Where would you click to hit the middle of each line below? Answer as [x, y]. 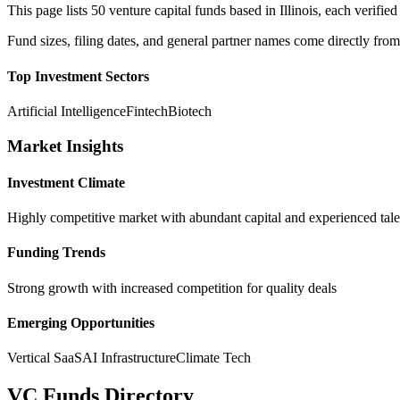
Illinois [299, 11]
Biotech [190, 111]
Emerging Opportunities [81, 322]
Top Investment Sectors [78, 76]
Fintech [147, 111]
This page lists [49, 11]
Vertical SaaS [45, 358]
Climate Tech [213, 358]
